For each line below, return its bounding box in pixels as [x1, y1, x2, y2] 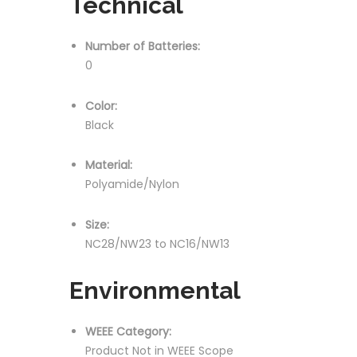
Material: [85, 157, 132, 173]
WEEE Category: [85, 324, 171, 339]
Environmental [69, 277, 241, 304]
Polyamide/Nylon [85, 176, 179, 192]
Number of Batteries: [85, 38, 200, 54]
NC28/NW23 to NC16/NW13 [85, 235, 229, 252]
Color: [85, 97, 117, 114]
